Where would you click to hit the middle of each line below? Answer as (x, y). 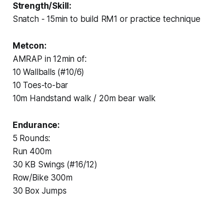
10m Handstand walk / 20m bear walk (84, 98)
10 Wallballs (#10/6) (48, 72)
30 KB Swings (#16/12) (55, 164)
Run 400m (32, 151)
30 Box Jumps (39, 191)
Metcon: (29, 45)
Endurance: (36, 125)
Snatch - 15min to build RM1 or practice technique (106, 19)
